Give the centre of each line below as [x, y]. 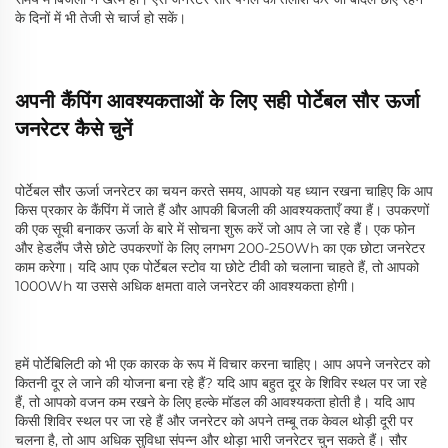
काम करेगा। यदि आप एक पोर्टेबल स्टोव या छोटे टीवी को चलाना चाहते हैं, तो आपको [217, 267]
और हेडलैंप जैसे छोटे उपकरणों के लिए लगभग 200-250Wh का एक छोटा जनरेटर [220, 248]
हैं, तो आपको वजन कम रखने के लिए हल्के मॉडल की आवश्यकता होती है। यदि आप [215, 402]
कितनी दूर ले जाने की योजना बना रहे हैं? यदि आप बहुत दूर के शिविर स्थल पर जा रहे [221, 383]
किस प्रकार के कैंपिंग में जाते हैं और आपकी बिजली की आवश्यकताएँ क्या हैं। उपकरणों [222, 210]
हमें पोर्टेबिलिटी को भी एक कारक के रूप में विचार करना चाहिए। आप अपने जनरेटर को [222, 364]
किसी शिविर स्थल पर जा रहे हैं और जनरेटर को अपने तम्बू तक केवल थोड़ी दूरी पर [214, 421]
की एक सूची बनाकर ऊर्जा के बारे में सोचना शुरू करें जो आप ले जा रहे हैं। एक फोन [215, 229]
